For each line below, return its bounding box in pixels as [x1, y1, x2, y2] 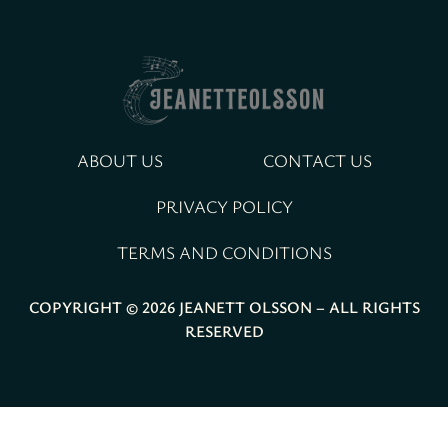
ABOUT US [76, 147, 163, 172]
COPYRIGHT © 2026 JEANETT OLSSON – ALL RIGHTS [28, 295, 420, 318]
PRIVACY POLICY [155, 193, 293, 218]
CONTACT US [262, 147, 372, 172]
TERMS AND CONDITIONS [116, 239, 332, 264]
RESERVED [184, 319, 264, 342]
